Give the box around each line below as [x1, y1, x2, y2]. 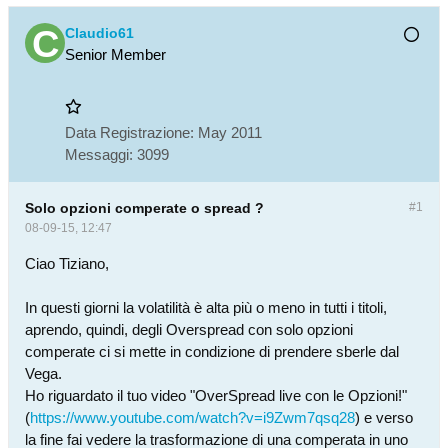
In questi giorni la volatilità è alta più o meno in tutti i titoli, [25, 299, 387, 316]
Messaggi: [65, 146, 133, 163]
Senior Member [65, 46, 166, 63]
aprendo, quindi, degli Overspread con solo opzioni [25, 321, 353, 338]
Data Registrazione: [65, 124, 194, 141]
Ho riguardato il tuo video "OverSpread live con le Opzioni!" [25, 387, 407, 404]
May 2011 [198, 124, 262, 141]
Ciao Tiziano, [25, 255, 109, 272]
